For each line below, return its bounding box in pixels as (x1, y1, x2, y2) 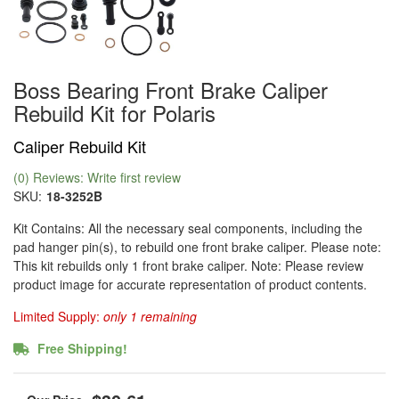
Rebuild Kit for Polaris (13, 96, 216, 128)
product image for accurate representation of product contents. (13, 274, 367, 293)
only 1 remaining (103, 306, 197, 325)
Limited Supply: (13, 306, 103, 325)
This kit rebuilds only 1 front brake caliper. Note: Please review (13, 256, 363, 274)
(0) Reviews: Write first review (13, 167, 181, 186)
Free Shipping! (34, 338, 127, 357)
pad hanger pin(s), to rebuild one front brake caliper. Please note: (13, 237, 381, 256)
